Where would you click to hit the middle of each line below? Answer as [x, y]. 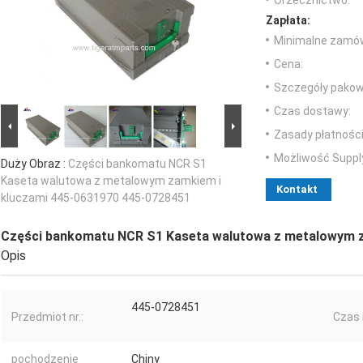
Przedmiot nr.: [47, 317]
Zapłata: [288, 21]
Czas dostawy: [312, 111]
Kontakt [297, 190]
